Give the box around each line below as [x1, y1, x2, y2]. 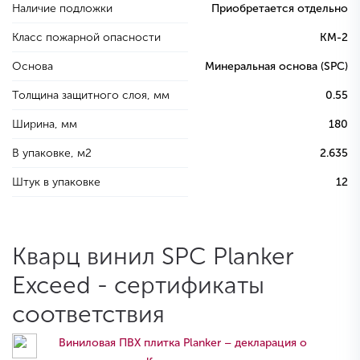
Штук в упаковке [12, 175, 100, 190]
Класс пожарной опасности [12, 31, 161, 45]
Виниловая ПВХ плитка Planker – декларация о [59, 336, 308, 350]
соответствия [12, 300, 165, 329]
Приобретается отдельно [211, 2, 348, 16]
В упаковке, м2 [12, 146, 92, 161]
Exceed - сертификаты [12, 271, 264, 301]
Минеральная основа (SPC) [205, 59, 348, 74]
